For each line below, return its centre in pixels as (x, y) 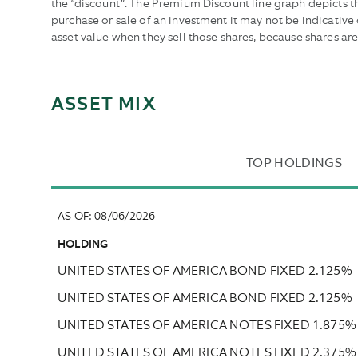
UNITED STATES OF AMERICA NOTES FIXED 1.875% (207, 325)
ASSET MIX (104, 105)
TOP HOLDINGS (294, 164)
